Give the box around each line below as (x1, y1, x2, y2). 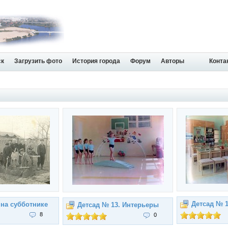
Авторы (161, 58, 184, 65)
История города (72, 58, 120, 65)
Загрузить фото (14, 58, 62, 65)
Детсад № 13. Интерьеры (77, 201, 159, 209)
